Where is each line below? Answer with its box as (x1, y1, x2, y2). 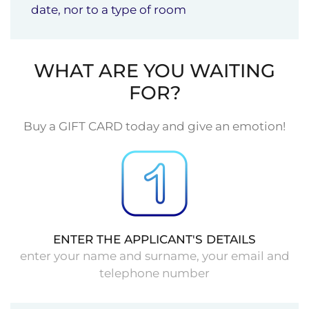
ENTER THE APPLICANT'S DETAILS (53, 232, 256, 246)
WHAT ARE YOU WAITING (34, 59, 275, 82)
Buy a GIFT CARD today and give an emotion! (23, 119, 286, 133)
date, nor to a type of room (31, 2, 186, 17)
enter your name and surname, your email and (19, 248, 290, 263)
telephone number (99, 266, 210, 280)
